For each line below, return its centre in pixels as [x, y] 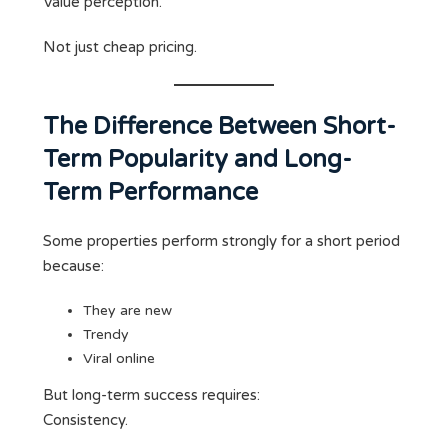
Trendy [106, 335]
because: [73, 266]
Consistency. [85, 420]
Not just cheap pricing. [120, 47]
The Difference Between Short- [219, 127]
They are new [127, 311]
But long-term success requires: [151, 395]
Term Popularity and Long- [197, 160]
